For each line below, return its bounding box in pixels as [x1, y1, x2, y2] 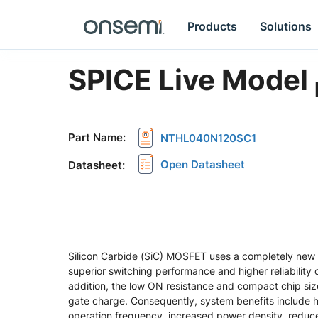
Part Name [68, 131, 123, 144]
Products [187, 18, 238, 33]
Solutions [260, 18, 312, 33]
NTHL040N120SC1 [160, 131, 256, 145]
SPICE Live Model [68, 62, 314, 97]
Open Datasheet [160, 158, 245, 171]
